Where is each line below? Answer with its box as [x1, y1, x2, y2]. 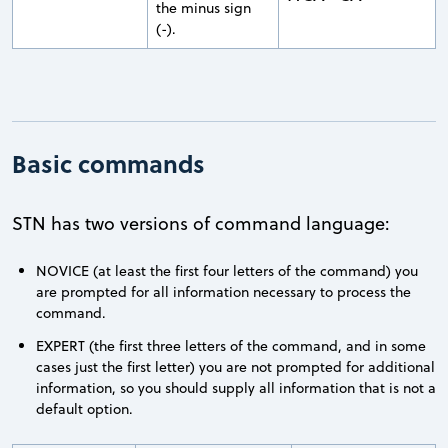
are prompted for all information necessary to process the [36, 281, 411, 302]
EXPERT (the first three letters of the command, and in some [36, 335, 426, 356]
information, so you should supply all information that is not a [36, 377, 436, 398]
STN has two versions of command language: [12, 210, 390, 236]
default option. [36, 398, 133, 419]
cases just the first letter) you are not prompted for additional [36, 356, 435, 377]
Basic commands [12, 145, 205, 181]
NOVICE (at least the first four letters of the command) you [36, 260, 418, 281]
